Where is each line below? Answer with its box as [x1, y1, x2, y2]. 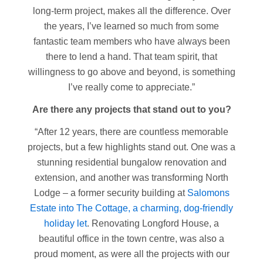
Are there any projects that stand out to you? [32, 104, 231, 114]
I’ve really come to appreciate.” [68, 82, 195, 92]
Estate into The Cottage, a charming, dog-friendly [30, 203, 233, 213]
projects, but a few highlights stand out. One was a [28, 142, 235, 152]
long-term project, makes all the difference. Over [32, 6, 231, 16]
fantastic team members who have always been [33, 36, 230, 46]
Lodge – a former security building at [33, 188, 187, 198]
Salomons [187, 188, 230, 198]
